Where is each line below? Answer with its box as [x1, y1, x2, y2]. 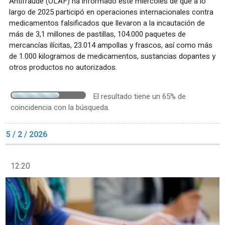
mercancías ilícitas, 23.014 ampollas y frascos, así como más [9, 40, 212, 51]
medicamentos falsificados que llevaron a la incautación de [9, 18, 205, 29]
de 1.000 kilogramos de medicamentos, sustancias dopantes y [9, 51, 215, 62]
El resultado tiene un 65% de [93, 91, 186, 102]
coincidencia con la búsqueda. [11, 102, 109, 114]
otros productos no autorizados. [9, 62, 117, 73]
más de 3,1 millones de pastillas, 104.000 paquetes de [9, 29, 186, 40]
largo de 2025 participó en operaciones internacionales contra [9, 7, 213, 18]
